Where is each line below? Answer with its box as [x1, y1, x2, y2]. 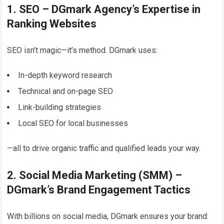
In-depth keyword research [18, 70, 112, 80]
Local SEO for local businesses [18, 118, 128, 128]
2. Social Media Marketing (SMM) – [7, 168, 182, 181]
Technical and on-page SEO [18, 86, 113, 96]
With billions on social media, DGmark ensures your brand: [7, 211, 209, 221]
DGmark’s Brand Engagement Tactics [7, 183, 191, 196]
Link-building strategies [18, 102, 101, 112]
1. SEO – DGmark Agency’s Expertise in [7, 2, 201, 15]
